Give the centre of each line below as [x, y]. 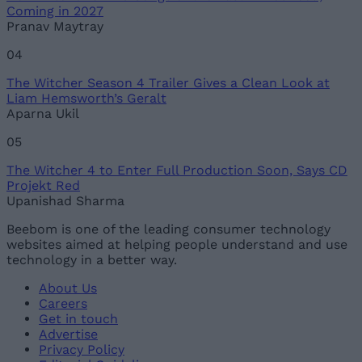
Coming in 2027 [55, 11]
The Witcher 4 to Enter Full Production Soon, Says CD [177, 170]
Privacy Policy [82, 350]
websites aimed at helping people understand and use [177, 245]
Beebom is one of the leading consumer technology [168, 229]
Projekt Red [43, 186]
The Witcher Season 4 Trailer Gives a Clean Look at [168, 83]
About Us [68, 288]
